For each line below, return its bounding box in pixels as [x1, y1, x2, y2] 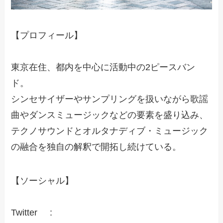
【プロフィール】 [11, 30, 83, 40]
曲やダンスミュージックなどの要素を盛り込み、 [11, 110, 209, 120]
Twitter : [11, 207, 55, 218]
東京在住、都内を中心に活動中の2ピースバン [11, 62, 196, 72]
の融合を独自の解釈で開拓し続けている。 [11, 141, 182, 152]
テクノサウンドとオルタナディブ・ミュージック [11, 125, 209, 136]
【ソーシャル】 [11, 175, 74, 186]
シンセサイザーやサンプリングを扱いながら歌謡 [11, 94, 209, 104]
